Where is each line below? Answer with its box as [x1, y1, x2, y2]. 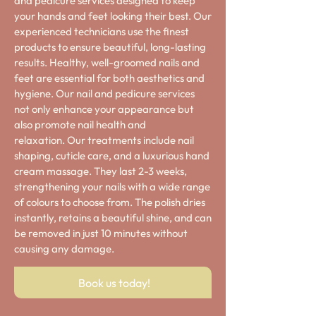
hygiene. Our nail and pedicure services [14, 87, 195, 100]
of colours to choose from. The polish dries [14, 195, 205, 209]
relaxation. [14, 133, 67, 147]
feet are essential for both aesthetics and [14, 71, 205, 85]
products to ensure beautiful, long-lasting [14, 40, 206, 54]
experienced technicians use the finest [14, 25, 189, 38]
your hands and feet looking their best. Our [14, 9, 212, 23]
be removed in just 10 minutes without [14, 226, 188, 240]
